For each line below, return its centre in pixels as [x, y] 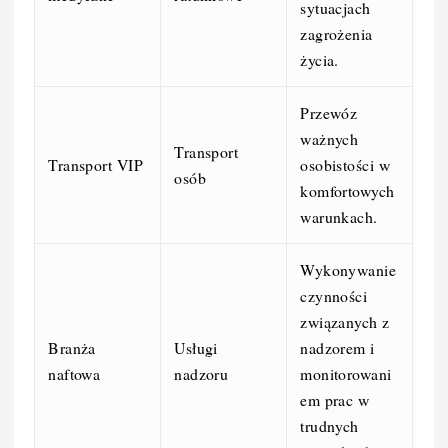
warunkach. [339, 216]
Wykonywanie [348, 269]
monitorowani [346, 373]
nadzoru [201, 373]
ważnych [329, 138]
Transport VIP [95, 164]
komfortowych [347, 190]
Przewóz [329, 112]
